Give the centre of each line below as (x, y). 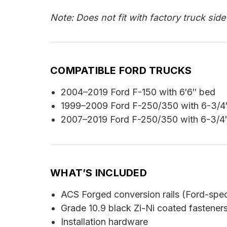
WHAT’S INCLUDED (99, 173)
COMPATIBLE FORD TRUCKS (121, 70)
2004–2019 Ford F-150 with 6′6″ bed (138, 92)
